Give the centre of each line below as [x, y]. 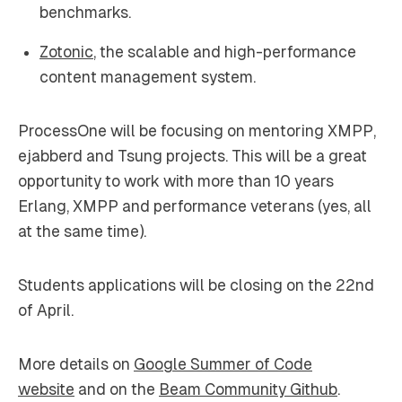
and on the [117, 389]
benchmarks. [85, 12]
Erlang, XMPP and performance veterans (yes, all [195, 206]
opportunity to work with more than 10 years [176, 181]
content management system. [148, 77]
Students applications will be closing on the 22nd [196, 285]
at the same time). [82, 231]
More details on [76, 364]
